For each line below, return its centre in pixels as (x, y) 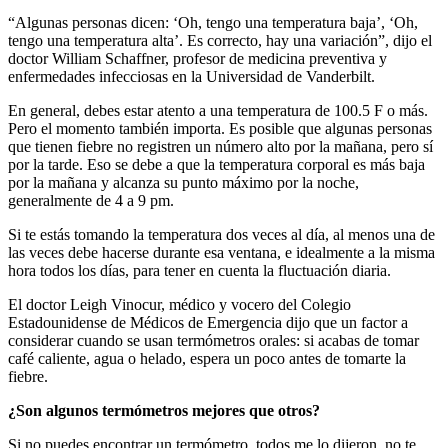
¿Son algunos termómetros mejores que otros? (164, 411)
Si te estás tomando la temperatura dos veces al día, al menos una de (221, 235)
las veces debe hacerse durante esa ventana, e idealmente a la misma (221, 253)
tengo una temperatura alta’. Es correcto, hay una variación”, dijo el (220, 41)
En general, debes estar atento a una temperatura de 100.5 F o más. (218, 111)
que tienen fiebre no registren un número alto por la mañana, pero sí (220, 147)
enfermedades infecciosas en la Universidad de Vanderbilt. (191, 77)
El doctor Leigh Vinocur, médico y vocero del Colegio (179, 305)
